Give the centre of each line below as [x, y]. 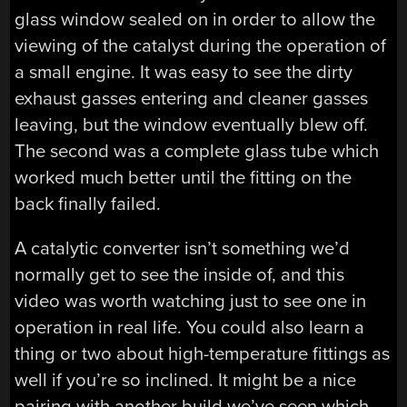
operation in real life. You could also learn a [190, 328]
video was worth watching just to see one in [191, 302]
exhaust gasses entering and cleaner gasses [192, 98]
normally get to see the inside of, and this [180, 275]
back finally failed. [88, 203]
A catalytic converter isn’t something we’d [183, 249]
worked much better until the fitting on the [184, 177]
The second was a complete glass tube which [197, 151]
